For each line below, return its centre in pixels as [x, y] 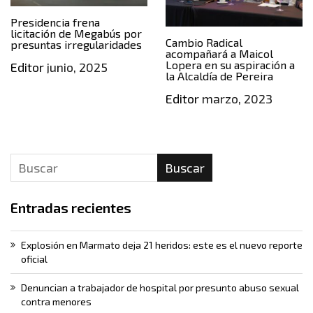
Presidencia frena [55, 22]
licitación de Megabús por [76, 33]
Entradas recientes [71, 207]
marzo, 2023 [235, 98]
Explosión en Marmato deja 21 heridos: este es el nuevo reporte [162, 245]
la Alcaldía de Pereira [219, 75]
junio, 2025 [76, 67]
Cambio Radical [204, 42]
